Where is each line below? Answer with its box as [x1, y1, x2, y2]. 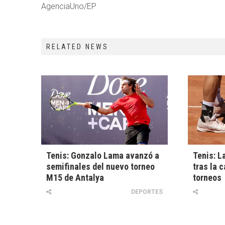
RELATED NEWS [46, 43, 108, 51]
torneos [192, 172, 221, 183]
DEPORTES [131, 188, 163, 196]
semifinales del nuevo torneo [46, 161, 155, 172]
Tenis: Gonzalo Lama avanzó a [46, 150, 159, 161]
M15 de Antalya [46, 172, 104, 183]
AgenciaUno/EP [41, 2, 96, 11]
